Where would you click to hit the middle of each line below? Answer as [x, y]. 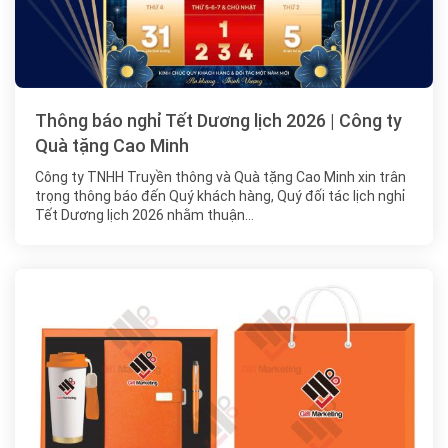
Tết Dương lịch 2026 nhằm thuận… [144, 215]
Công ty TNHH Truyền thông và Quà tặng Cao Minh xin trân [220, 177]
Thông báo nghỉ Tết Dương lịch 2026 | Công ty [218, 121]
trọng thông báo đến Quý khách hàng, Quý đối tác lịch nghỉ [220, 196]
